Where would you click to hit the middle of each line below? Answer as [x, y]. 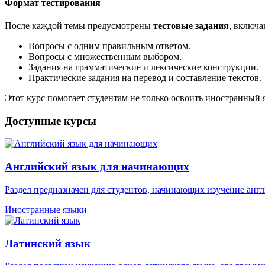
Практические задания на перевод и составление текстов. [145, 77]
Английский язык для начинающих [97, 167]
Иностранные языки [46, 209]
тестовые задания [191, 25]
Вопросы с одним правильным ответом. [109, 46]
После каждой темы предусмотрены [79, 25]
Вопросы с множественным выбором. [105, 56]
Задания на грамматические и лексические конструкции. [143, 67]
